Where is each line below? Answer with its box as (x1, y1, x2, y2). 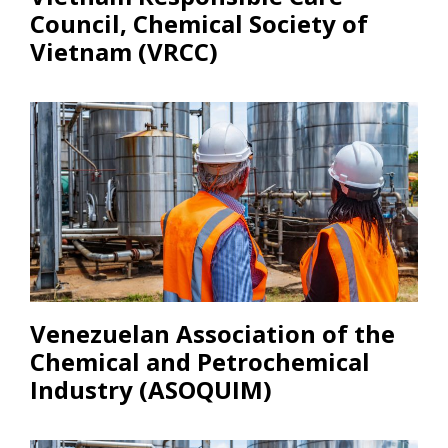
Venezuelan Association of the (30, 316, 395, 350)
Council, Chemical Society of (30, 6, 368, 40)
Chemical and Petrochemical (30, 344, 370, 378)
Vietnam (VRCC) (30, 34, 218, 68)
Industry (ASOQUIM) (30, 372, 272, 406)
